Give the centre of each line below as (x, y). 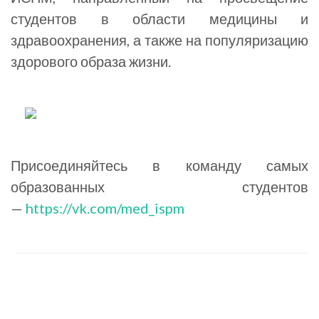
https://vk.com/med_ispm (105, 208)
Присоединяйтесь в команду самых (159, 165)
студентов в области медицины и (159, 19)
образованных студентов (159, 187)
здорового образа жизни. (91, 61)
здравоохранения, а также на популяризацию (159, 40)
